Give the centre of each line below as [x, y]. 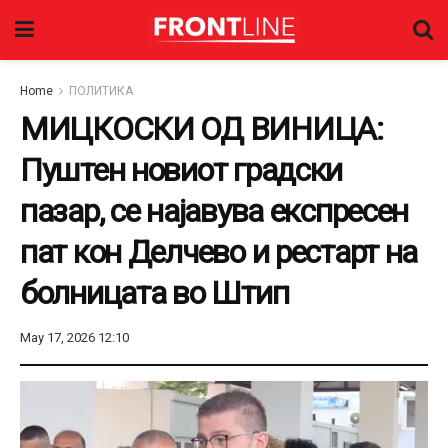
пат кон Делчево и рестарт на [219, 252]
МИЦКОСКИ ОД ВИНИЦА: [201, 129]
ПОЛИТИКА [101, 91]
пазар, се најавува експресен [214, 211]
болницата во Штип [154, 293]
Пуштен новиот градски [181, 170]
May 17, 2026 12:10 [74, 337]
